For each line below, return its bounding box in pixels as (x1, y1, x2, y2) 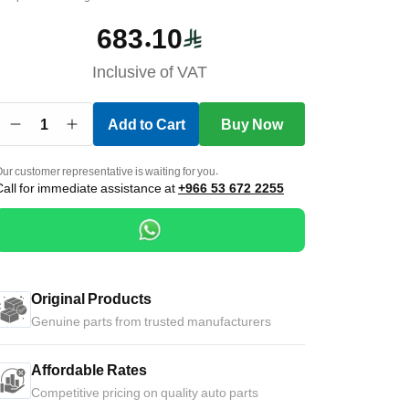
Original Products (31, 289, 152, 308)
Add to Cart (107, 115, 185, 133)
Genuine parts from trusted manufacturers (31, 313, 271, 329)
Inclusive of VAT (92, 61, 207, 81)
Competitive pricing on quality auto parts (31, 384, 258, 400)
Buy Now (221, 115, 283, 133)
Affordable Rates (31, 361, 147, 379)
